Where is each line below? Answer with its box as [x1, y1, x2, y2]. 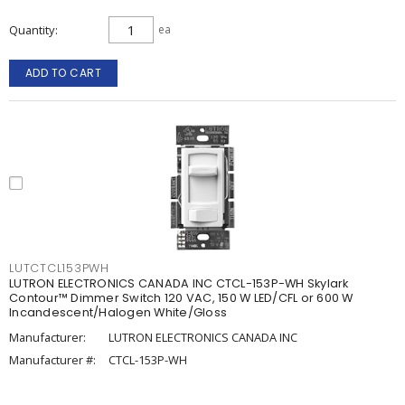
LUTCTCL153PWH [9, 260, 109, 276]
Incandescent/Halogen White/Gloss [9, 305, 227, 320]
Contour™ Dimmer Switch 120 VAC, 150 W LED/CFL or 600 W [9, 290, 353, 306]
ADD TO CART [24, 65, 102, 80]
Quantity [9, 22, 54, 38]
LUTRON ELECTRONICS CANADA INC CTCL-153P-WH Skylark [9, 276, 349, 291]
